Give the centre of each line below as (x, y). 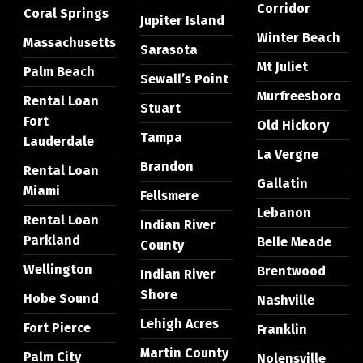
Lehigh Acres (179, 324)
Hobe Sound (61, 299)
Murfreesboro (299, 96)
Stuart (160, 109)
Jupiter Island (182, 21)
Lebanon (284, 213)
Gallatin (282, 184)
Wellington (58, 270)
